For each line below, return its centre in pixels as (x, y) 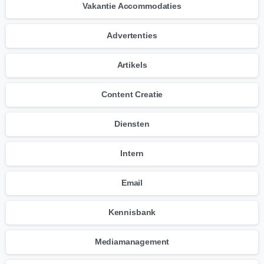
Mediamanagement (132, 242)
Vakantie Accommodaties (132, 6)
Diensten (132, 124)
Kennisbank (132, 212)
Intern (132, 154)
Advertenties (132, 36)
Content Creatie (132, 95)
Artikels (132, 65)
